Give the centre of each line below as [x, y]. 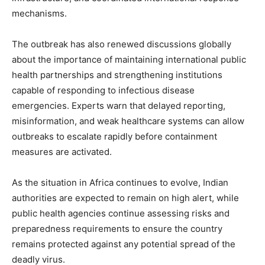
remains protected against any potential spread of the [124, 244]
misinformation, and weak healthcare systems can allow [128, 121]
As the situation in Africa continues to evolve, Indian [120, 182]
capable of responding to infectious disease [103, 90]
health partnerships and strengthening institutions [117, 75]
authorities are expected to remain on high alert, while [125, 198]
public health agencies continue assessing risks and [121, 213]
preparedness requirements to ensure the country [117, 228]
